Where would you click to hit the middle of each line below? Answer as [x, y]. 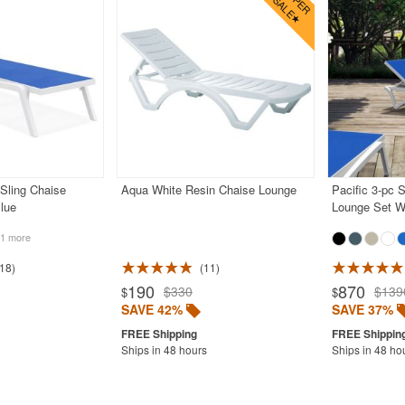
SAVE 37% [362, 309]
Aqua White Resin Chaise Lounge [208, 189]
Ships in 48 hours [164, 349]
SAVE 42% [151, 309]
